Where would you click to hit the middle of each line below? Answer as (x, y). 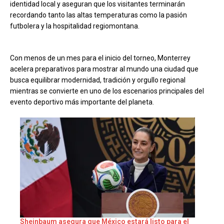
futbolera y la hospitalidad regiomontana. (75, 26)
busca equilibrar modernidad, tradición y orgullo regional (98, 80)
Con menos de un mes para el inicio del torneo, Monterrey (100, 58)
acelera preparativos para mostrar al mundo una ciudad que (104, 69)
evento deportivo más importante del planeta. (82, 102)
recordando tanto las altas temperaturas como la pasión (98, 15)
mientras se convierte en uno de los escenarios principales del (107, 91)
